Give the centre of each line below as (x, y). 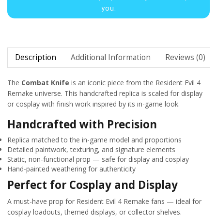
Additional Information (111, 57)
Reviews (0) (185, 57)
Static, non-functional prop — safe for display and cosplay (98, 159)
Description (36, 57)
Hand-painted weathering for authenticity (71, 169)
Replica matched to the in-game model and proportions (94, 140)
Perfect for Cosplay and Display (93, 185)
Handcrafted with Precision (82, 124)
